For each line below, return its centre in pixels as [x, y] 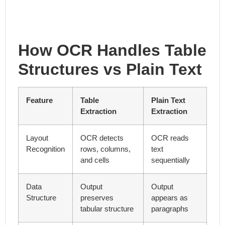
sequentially [171, 160]
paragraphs [170, 209]
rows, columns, [105, 149]
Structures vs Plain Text [110, 70]
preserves [97, 198]
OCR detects [102, 138]
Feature [39, 100]
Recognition [45, 149]
